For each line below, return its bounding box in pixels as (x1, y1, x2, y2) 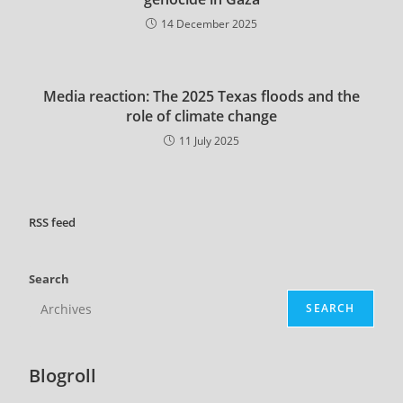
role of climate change (126, 106, 277, 127)
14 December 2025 (161, 16, 257, 32)
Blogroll (29, 363, 97, 389)
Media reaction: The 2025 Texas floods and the (43, 86, 360, 107)
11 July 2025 (179, 133, 239, 149)
